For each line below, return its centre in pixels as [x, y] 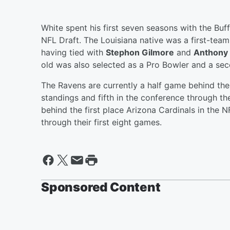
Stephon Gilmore [140, 52]
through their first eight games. [101, 122]
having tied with [73, 52]
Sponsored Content [101, 187]
